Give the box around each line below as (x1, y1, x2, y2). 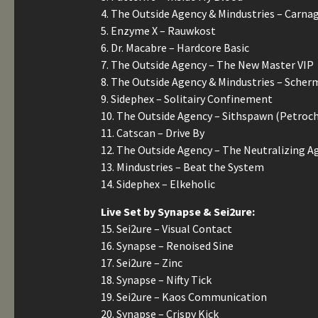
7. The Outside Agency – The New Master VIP (101, 57, 314, 72)
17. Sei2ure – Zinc (101, 256, 182, 270)
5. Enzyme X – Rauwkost (101, 23, 216, 38)
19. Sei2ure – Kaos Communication (101, 290, 267, 304)
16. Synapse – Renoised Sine (101, 238, 234, 253)
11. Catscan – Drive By (101, 126, 204, 140)
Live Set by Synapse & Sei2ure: (101, 204, 255, 219)
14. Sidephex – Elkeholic (101, 177, 215, 191)
